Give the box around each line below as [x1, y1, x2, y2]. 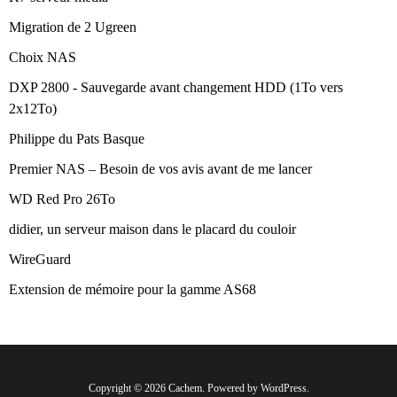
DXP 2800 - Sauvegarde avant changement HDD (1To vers [9, 80, 343, 96]
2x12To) [9, 101, 57, 117]
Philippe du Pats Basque [9, 131, 144, 147]
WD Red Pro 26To [9, 191, 115, 207]
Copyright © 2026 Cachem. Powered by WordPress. [88, 382, 309, 395]
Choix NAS [9, 50, 76, 66]
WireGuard [9, 252, 71, 268]
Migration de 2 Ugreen [9, 19, 136, 35]
